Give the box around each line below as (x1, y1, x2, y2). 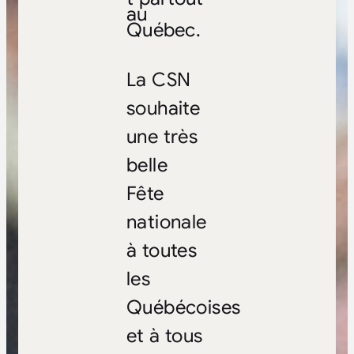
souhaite (126, 96, 201, 120)
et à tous (126, 323, 203, 348)
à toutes (126, 238, 198, 262)
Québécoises (126, 295, 241, 319)
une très (126, 124, 198, 149)
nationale (126, 209, 207, 234)
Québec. (126, 17, 201, 42)
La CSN (126, 67, 191, 92)
